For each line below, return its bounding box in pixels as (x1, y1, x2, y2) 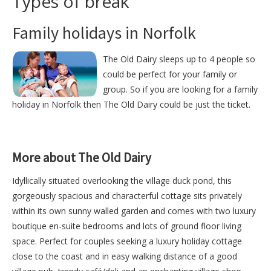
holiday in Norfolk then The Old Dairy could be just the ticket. (12, 98, 250, 110)
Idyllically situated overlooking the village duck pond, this (12, 174, 232, 186)
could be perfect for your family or (103, 68, 237, 80)
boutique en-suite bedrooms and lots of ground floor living (12, 220, 241, 232)
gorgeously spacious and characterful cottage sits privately (12, 189, 242, 201)
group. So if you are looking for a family (103, 83, 258, 95)
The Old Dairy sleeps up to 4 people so (103, 53, 255, 65)
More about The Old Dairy (12, 149, 151, 166)
